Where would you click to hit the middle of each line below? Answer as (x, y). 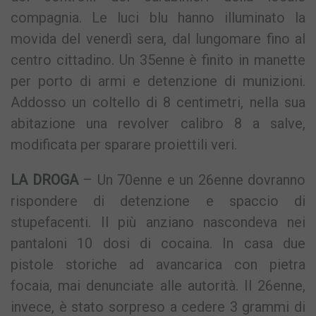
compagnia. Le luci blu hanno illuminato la (158, 18)
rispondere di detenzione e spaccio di (158, 201)
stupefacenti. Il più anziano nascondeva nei (158, 223)
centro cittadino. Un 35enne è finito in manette (158, 60)
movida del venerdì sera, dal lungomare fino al (158, 39)
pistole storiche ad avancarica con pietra (158, 265)
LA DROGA (44, 180)
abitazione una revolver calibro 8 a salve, (158, 124)
